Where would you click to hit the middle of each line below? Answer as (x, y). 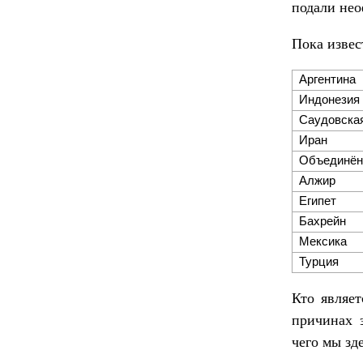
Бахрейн (322, 221)
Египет (317, 201)
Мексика (322, 241)
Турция (318, 262)
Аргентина (327, 79)
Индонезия (329, 100)
